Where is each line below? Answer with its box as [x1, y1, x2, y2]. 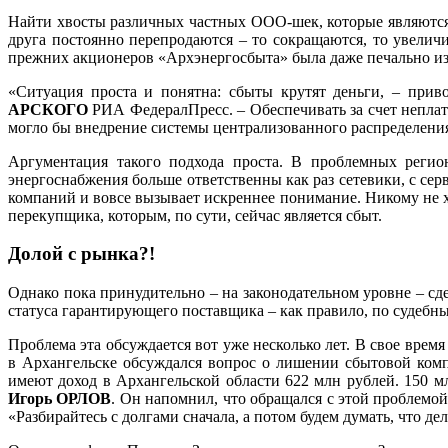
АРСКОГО [8, 100, 88, 118]
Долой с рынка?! [8, 243, 155, 265]
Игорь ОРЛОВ [8, 390, 112, 408]
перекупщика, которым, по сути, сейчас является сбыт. [8, 206, 382, 224]
